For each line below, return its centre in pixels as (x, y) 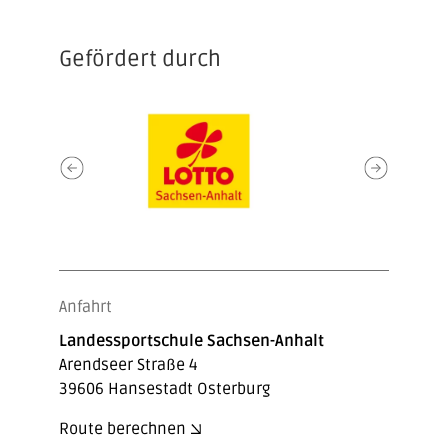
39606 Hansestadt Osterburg (164, 388)
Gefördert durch (139, 58)
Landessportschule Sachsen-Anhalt (191, 340)
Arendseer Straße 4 (128, 364)
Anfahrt (85, 306)
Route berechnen (122, 428)
